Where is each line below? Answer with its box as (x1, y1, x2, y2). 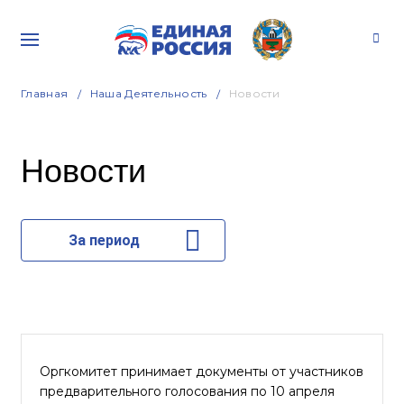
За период (68, 232, 140, 249)
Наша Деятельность (89, 87, 207, 100)
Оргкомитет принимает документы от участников (40, 363, 363, 380)
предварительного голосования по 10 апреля (40, 383, 335, 399)
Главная (21, 87, 69, 100)
